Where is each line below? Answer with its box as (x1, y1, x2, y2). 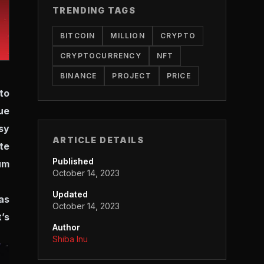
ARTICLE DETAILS (52, 135, 144, 145)
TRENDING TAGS (52, 5, 136, 15)
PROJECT (112, 71, 151, 80)
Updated (52, 189, 88, 199)
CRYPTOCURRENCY (60, 51, 141, 60)
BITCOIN (60, 31, 95, 40)
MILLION (110, 31, 145, 40)
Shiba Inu (52, 234, 88, 244)
